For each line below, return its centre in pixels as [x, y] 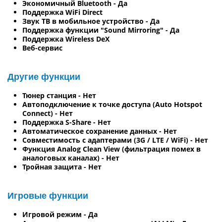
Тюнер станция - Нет [59, 95]
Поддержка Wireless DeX [66, 39]
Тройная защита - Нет [62, 166]
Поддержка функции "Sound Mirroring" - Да [101, 30]
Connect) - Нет [48, 113]
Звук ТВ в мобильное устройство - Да [91, 21]
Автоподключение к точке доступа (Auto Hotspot [112, 104]
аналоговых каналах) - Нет [71, 158]
